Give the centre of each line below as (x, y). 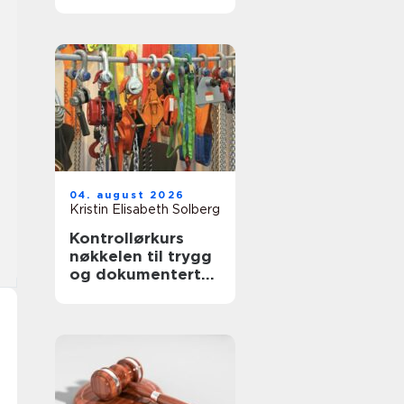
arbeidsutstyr (123, 310)
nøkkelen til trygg (141, 256)
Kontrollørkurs (127, 238)
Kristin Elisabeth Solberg (145, 209)
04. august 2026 (127, 195)
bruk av (99, 292)
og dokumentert (135, 274)
